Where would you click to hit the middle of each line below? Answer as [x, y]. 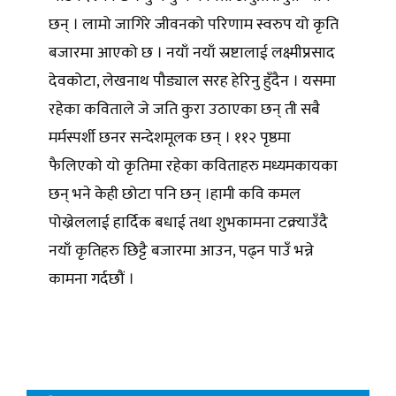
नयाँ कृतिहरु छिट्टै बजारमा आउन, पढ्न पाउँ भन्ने [181, 251]
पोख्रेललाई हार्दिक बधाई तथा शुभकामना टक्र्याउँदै [188, 223]
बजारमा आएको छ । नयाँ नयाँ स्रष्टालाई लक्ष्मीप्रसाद [192, 53]
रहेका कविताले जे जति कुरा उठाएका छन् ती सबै [184, 110]
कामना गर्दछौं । [93, 280]
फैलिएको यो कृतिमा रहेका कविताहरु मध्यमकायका [193, 167]
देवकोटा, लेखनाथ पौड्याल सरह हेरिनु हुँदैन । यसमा [192, 82]
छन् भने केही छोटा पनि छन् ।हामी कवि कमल [175, 195]
